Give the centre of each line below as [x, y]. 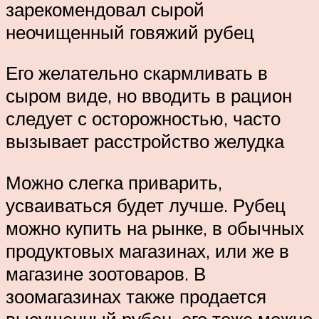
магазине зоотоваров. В [106, 273]
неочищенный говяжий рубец [130, 32]
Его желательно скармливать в [137, 73]
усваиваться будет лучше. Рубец [146, 205]
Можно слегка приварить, [114, 182]
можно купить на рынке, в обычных [155, 228]
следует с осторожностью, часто [143, 119]
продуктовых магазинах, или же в [147, 250]
